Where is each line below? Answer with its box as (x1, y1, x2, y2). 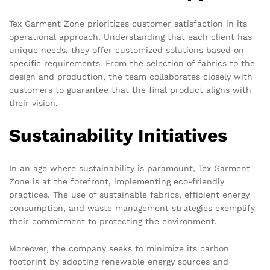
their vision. (9, 98, 58, 108)
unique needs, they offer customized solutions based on (9, 45, 244, 55)
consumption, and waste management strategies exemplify (9, 202, 255, 213)
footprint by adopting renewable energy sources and (9, 257, 228, 267)
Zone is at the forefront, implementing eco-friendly (9, 176, 224, 186)
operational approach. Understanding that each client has (9, 31, 252, 42)
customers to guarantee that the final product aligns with (9, 84, 251, 95)
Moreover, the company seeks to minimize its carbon (9, 243, 229, 254)
